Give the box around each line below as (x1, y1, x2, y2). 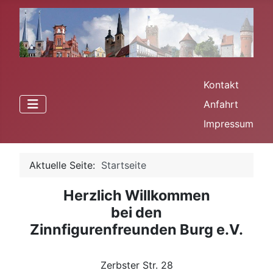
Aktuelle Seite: (29, 159, 101, 172)
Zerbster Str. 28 (100, 259, 173, 272)
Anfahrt (204, 98, 238, 111)
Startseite (101, 159, 146, 172)
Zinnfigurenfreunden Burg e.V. (30, 221, 243, 239)
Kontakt (204, 79, 239, 91)
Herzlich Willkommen (63, 186, 210, 205)
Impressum (204, 118, 253, 130)
